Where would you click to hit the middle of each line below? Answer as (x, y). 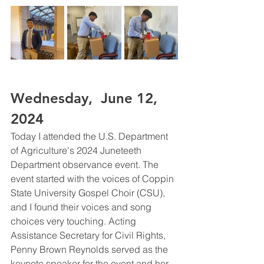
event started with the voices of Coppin (93, 179)
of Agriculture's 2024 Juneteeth (77, 150)
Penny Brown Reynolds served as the (90, 249)
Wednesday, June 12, (86, 98)
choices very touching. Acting (75, 221)
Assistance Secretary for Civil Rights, (89, 235)
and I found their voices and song (82, 207)
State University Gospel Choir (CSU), (89, 193)
